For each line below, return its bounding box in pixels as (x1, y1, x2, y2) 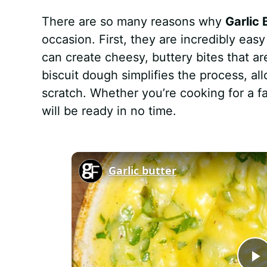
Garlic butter (108, 163, 176, 178)
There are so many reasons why (41, 14, 225, 29)
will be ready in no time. (41, 103, 176, 118)
